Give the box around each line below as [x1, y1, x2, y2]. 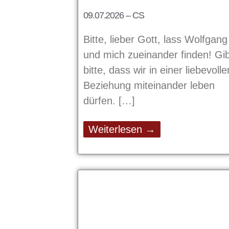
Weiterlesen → [88, 124, 155, 135]
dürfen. [83, 95, 119, 107]
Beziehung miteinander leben [83, 80, 215, 91]
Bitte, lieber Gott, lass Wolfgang [83, 34, 227, 45]
